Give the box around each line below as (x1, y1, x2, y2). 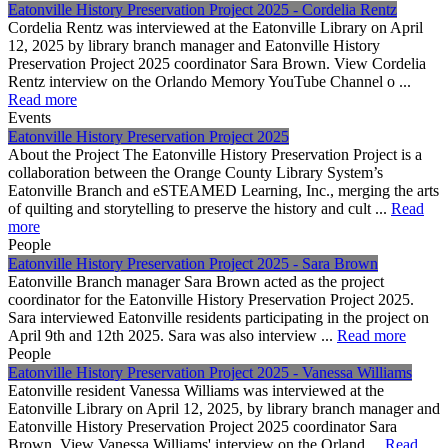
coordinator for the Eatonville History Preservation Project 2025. (8, 290, 414, 308)
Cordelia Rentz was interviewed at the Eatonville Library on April (8, 18, 423, 36)
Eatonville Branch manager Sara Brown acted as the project (8, 272, 384, 290)
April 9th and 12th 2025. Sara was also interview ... (8, 326, 337, 344)
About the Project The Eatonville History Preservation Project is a (8, 145, 422, 163)
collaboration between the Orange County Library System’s (8, 163, 383, 181)
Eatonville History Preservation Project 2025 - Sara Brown (8, 254, 378, 272)
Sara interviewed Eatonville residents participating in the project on (8, 308, 429, 326)
